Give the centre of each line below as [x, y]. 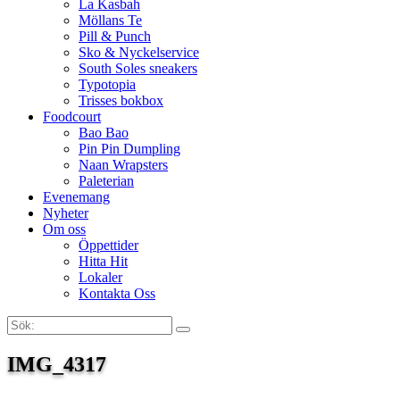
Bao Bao [104, 133]
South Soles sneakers [138, 68]
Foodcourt [72, 117]
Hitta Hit [103, 261]
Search [200, 335]
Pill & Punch [115, 36]
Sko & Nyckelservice [139, 52]
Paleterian [106, 181]
